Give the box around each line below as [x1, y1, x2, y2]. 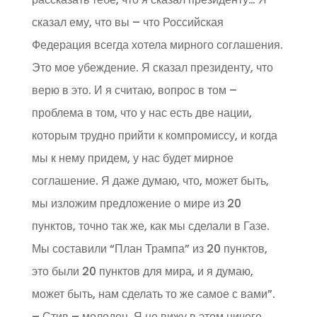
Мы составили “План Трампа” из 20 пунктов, [31, 241, 267, 257]
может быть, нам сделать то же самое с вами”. [31, 286, 275, 302]
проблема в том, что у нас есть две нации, [31, 105, 252, 121]
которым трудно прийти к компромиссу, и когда [31, 127, 277, 144]
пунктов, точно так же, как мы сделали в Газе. [31, 218, 270, 234]
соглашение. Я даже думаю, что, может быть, [31, 173, 269, 189]
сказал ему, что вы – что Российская [31, 14, 224, 30]
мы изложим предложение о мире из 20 [31, 195, 241, 212]
